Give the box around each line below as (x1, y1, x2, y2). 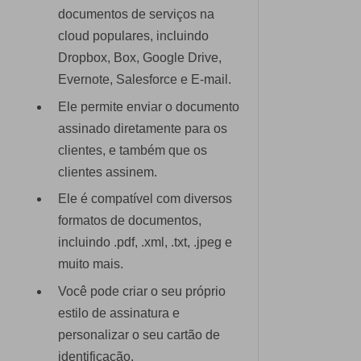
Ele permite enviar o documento (58, 99, 239, 114)
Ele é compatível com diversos (58, 192, 232, 206)
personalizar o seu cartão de (58, 327, 220, 342)
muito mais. (58, 257, 123, 272)
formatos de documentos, (58, 214, 201, 228)
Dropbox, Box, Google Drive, (58, 51, 222, 65)
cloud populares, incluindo (58, 29, 209, 44)
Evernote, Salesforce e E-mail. (58, 73, 231, 87)
